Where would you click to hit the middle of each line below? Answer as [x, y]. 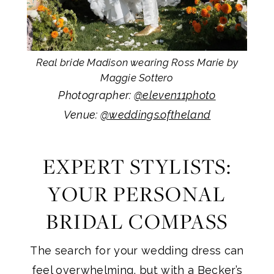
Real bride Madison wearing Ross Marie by [137, 62]
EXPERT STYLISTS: [137, 167]
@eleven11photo [175, 95]
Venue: [82, 114]
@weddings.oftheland [155, 114]
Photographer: [96, 95]
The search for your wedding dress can [137, 250]
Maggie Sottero [137, 77]
